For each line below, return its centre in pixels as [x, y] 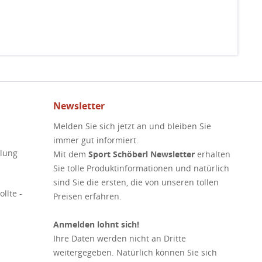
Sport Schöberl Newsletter [142, 154]
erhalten [213, 154]
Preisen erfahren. [87, 196]
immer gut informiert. [96, 140]
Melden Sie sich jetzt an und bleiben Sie [132, 126]
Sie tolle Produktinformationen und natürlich [141, 168]
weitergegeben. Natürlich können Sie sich [135, 252]
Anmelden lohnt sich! [96, 224]
